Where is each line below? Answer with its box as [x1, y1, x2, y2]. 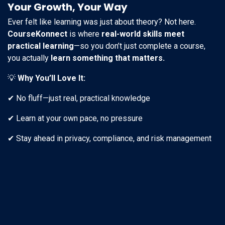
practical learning [8, 41, 74, 51]
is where [67, 29, 101, 39]
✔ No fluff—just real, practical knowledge [8, 93, 150, 103]
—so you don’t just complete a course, [74, 41, 205, 51]
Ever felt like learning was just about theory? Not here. [8, 17, 196, 27]
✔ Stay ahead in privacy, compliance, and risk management [8, 134, 211, 144]
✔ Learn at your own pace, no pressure [8, 114, 143, 124]
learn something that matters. [51, 53, 165, 63]
